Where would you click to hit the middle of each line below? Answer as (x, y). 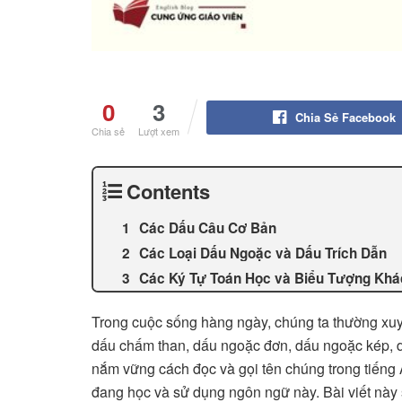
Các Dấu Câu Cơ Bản (208, 228)
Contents (168, 192)
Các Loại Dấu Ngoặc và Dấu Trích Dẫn (263, 253)
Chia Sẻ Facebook (345, 118)
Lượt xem (159, 131)
